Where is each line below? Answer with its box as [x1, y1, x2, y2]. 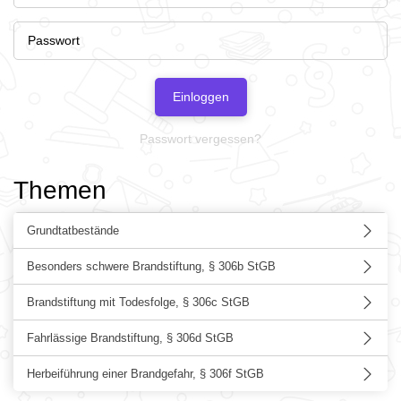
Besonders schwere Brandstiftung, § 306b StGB [27, 260, 276, 273]
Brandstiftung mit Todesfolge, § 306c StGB [27, 295, 250, 309]
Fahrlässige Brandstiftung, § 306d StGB [27, 331, 234, 345]
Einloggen [172, 90, 229, 104]
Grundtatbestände [27, 224, 119, 237]
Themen [13, 176, 107, 204]
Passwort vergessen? [140, 132, 261, 146]
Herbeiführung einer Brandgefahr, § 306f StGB [27, 367, 264, 380]
